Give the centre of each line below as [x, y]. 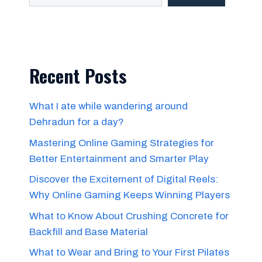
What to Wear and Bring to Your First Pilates [129, 252]
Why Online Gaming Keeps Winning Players [130, 195]
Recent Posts [78, 75]
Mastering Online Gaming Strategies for [122, 143]
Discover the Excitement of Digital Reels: [124, 179]
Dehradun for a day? [77, 122]
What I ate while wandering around [108, 106]
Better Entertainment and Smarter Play [119, 158]
